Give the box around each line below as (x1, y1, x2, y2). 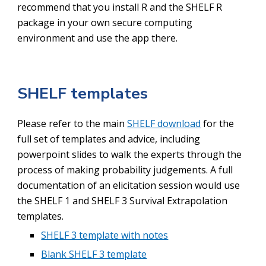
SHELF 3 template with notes (41, 229, 169, 242)
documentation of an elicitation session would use (17, 179, 240, 192)
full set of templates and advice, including (17, 132, 201, 146)
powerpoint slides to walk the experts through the (17, 148, 242, 161)
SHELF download (127, 117, 201, 131)
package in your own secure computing (17, 16, 193, 30)
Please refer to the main (17, 117, 128, 131)
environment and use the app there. (17, 31, 178, 45)
